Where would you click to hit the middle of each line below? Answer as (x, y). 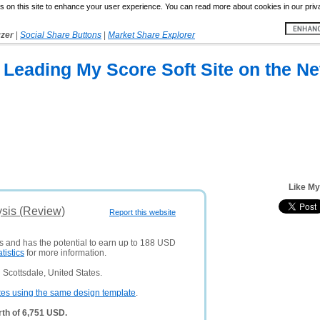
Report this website (142, 212)
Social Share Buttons (61, 35)
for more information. (65, 253)
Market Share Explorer (151, 35)
